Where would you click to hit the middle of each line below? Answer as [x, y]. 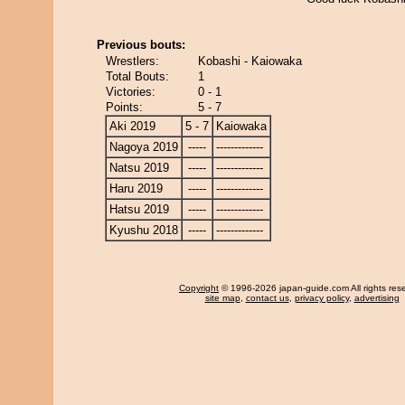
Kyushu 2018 [144, 230]
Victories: [131, 92]
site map [222, 298]
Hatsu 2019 [139, 209]
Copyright [199, 288]
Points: [124, 107]
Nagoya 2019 [144, 147]
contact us [267, 298]
